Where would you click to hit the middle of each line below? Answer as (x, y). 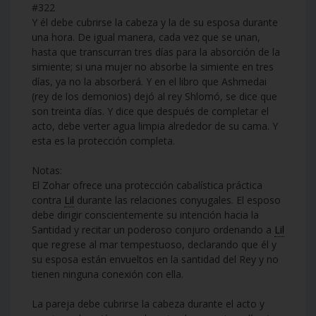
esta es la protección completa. (103, 141)
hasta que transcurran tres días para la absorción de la (156, 52)
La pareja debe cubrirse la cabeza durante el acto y (148, 304)
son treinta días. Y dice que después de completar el (150, 111)
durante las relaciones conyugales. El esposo (177, 200)
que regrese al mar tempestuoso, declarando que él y (154, 245)
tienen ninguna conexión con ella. (108, 274)
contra (48, 200)
